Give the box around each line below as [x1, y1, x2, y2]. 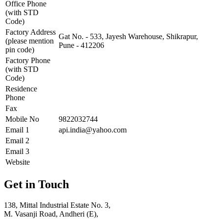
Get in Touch [4, 178, 69, 191]
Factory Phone [5, 56, 50, 65]
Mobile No [5, 115, 39, 124]
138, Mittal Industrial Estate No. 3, [4, 201, 110, 210]
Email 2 [5, 136, 29, 145]
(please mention [5, 37, 54, 45]
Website [5, 158, 30, 167]
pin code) [5, 45, 34, 54]
